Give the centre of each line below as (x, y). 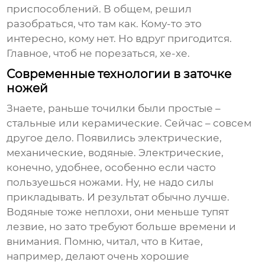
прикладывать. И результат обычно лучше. (118, 197)
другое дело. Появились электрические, (114, 138)
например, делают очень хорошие (98, 256)
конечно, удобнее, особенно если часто (112, 168)
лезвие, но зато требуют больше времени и (122, 227)
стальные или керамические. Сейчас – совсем (129, 123)
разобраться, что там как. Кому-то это (104, 24)
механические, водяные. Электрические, (115, 153)
